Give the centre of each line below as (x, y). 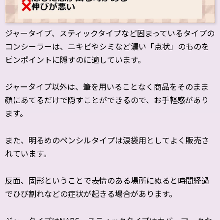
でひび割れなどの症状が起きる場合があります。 (91, 194)
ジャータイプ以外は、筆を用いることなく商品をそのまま (107, 87)
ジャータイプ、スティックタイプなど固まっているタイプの (110, 33)
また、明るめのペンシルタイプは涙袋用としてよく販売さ (107, 140)
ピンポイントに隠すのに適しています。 (75, 60)
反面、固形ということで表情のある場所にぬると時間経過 (107, 180)
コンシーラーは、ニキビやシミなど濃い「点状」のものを (107, 46)
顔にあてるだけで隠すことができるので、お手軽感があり (107, 100)
